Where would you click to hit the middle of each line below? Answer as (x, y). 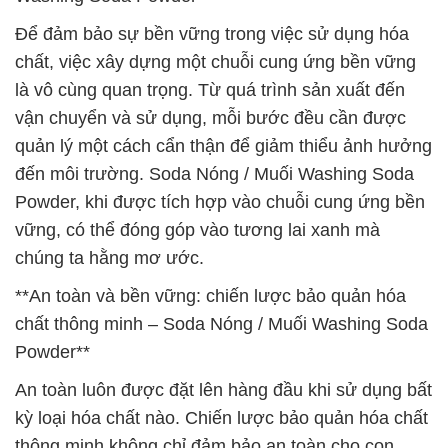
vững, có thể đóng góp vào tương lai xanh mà (197, 230)
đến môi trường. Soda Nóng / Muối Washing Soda (214, 174)
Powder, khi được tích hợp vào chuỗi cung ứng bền (220, 202)
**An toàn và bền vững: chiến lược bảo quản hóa (210, 296)
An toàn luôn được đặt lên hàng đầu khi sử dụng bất (223, 390)
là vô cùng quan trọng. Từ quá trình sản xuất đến (210, 90)
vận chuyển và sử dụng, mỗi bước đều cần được (210, 118)
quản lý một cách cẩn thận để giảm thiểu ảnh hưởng (223, 146)
